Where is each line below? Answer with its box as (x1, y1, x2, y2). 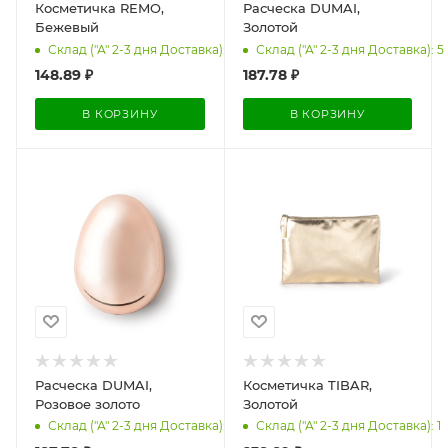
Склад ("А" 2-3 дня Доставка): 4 (48, 418, 237, 434)
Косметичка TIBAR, (242, 376, 372, 393)
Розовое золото (35, 395, 140, 412)
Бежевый (35, 19, 99, 35)
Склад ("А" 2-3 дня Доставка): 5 (255, 41, 444, 57)
